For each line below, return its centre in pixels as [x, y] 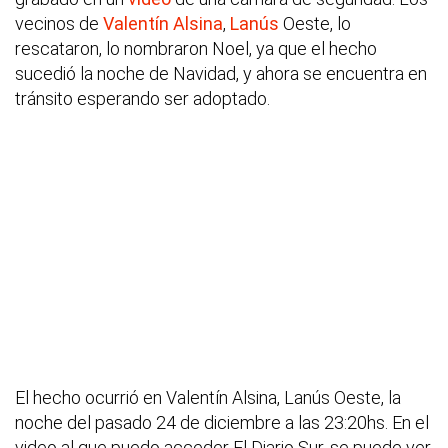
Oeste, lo [315, 24]
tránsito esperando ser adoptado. [142, 99]
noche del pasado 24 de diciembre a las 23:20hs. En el [222, 423]
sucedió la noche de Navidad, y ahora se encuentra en [221, 74]
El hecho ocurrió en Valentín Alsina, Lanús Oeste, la [208, 398]
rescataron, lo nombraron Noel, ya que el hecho [196, 49]
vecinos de [57, 24]
